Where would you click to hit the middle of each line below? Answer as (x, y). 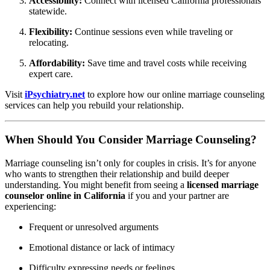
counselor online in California (65, 195)
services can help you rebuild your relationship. (94, 105)
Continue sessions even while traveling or (152, 32)
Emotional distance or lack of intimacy (102, 247)
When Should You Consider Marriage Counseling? (131, 140)
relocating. (49, 43)
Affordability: (57, 63)
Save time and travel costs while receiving (166, 63)
